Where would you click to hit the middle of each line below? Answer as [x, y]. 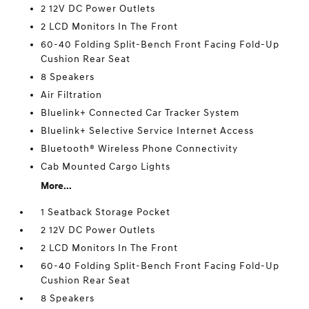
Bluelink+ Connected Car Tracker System [140, 113]
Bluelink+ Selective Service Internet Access [148, 131]
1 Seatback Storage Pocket [106, 212]
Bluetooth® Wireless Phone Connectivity [140, 149]
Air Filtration [72, 95]
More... [57, 186]
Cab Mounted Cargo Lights [106, 167]
